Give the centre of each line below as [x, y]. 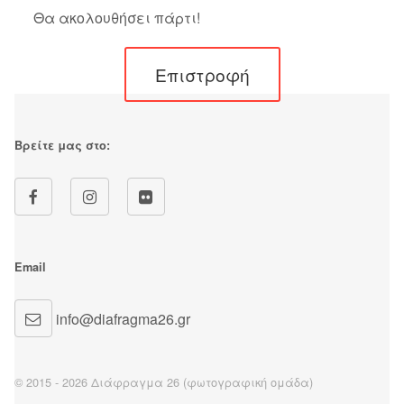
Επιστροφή [202, 75]
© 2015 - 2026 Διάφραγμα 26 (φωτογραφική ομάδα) [164, 381]
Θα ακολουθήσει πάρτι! [116, 18]
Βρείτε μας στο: [62, 146]
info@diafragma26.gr [122, 318]
